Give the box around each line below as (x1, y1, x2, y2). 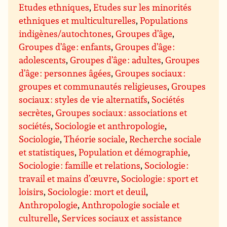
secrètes (19, 106, 52, 119)
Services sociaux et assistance (62, 212, 182, 224)
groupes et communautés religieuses (19, 80, 168, 93)
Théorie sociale (64, 133, 126, 145)
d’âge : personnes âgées (19, 67, 111, 80)
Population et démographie (79, 146, 188, 159)
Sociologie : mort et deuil (48, 185, 146, 198)
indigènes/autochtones (19, 27, 112, 40)
